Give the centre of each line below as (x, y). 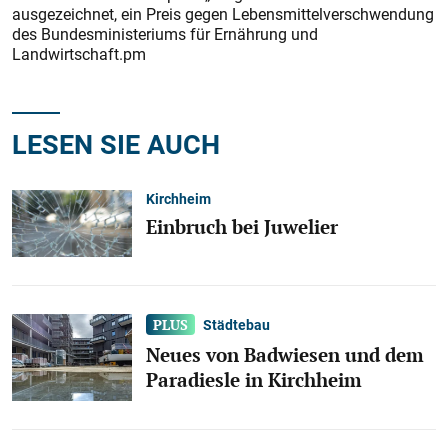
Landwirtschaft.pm (79, 54)
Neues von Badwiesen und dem (285, 354)
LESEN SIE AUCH (116, 143)
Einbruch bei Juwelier (242, 226)
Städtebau (237, 325)
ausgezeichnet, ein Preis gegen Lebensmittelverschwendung (223, 14)
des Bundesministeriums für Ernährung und (165, 34)
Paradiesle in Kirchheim (254, 379)
